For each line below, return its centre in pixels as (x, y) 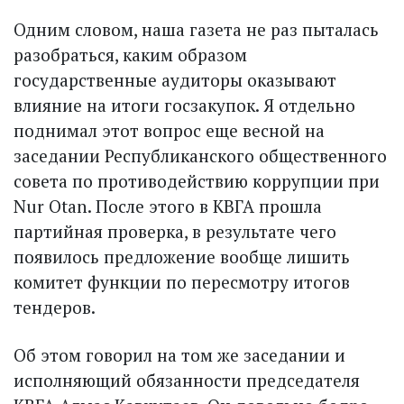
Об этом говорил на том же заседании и (179, 354)
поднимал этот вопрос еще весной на (169, 130)
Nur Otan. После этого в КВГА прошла (168, 206)
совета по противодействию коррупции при (197, 180)
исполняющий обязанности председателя (187, 380)
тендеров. (55, 307)
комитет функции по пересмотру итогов (182, 281)
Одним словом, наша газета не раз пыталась (196, 29)
